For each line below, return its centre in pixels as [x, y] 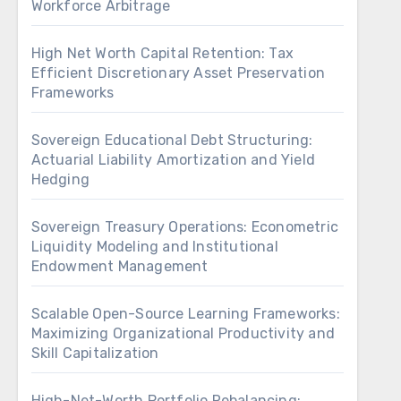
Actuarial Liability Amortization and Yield [173, 160]
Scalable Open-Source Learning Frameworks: [185, 314]
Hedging [60, 179]
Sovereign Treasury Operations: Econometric [185, 227]
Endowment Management [119, 266]
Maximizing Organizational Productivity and [183, 333]
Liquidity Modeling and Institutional [154, 247]
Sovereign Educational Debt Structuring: [172, 140]
